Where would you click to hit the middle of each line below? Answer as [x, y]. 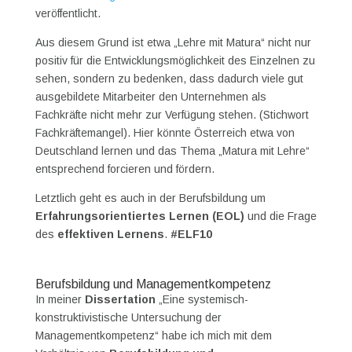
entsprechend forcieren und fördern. [125, 169]
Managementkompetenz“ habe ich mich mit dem [153, 336]
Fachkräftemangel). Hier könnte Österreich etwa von [165, 133]
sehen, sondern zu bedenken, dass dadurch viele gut [169, 79]
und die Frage [280, 216]
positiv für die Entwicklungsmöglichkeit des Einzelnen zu [175, 61]
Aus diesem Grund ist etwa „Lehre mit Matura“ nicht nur [173, 43]
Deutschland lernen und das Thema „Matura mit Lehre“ [172, 151]
